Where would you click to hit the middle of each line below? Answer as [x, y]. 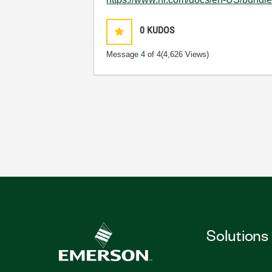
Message [124, 54]
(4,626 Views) [185, 54]
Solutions [237, 234]
